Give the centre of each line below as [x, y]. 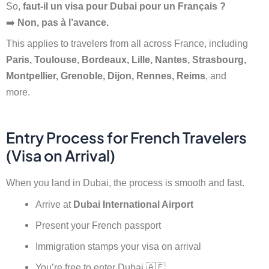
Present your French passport [98, 225]
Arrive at [55, 204]
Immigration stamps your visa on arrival [119, 246]
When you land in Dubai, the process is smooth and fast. [125, 183]
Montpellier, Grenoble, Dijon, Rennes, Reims [106, 76]
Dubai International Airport [134, 204]
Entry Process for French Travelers [126, 137]
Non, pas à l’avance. [63, 22]
